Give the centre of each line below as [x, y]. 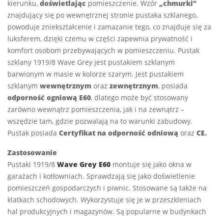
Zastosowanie [32, 152]
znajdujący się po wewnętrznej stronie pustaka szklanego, [102, 15]
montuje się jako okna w [151, 164]
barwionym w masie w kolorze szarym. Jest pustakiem [96, 74]
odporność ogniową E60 [49, 97]
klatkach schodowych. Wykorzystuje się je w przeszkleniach [104, 199]
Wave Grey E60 [84, 164]
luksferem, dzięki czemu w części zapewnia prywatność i [100, 38]
